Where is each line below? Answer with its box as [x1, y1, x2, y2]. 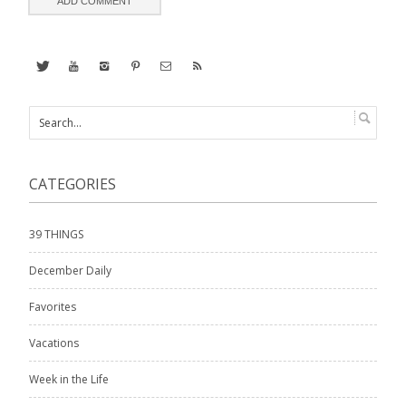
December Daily [29, 263, 111, 279]
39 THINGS [29, 227, 83, 243]
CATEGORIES [29, 174, 116, 195]
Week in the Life [29, 372, 109, 388]
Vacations [29, 335, 79, 352]
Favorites [29, 299, 76, 315]
